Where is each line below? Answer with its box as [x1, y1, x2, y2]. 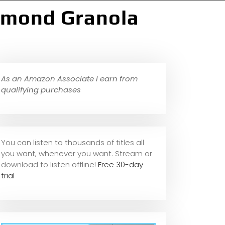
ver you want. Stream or [64, 148, 152, 159]
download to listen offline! [1, 159, 98, 170]
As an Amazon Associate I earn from [1, 73, 138, 84]
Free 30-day [98, 159, 143, 170]
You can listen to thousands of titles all [1, 137, 144, 148]
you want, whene [1, 148, 64, 159]
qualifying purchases [1, 84, 81, 95]
